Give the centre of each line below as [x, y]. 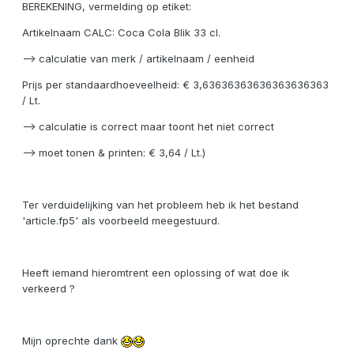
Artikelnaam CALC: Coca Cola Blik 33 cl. [121, 33]
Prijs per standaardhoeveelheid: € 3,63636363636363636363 [175, 85]
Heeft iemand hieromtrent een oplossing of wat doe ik [156, 273]
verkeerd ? [49, 289]
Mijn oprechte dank [72, 341]
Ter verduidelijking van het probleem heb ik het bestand [160, 205]
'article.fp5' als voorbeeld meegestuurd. [121, 221]
